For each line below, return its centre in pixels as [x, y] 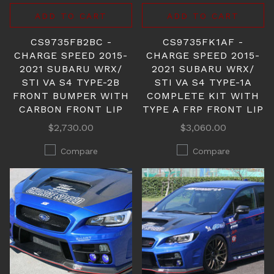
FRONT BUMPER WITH [71, 96]
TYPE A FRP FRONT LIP [203, 109]
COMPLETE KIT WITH [203, 96]
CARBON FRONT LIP [71, 109]
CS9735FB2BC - [71, 42]
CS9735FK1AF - [203, 42]
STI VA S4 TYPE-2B [71, 82]
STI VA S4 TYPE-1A [203, 82]
